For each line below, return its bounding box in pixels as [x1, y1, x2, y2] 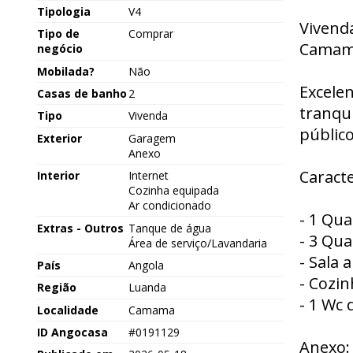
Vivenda [128, 108, 168, 124]
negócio [37, 41, 83, 57]
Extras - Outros [37, 220, 124, 236]
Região [37, 280, 76, 295]
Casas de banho [37, 86, 127, 102]
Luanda [128, 280, 166, 295]
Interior [37, 168, 80, 184]
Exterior [37, 130, 82, 146]
